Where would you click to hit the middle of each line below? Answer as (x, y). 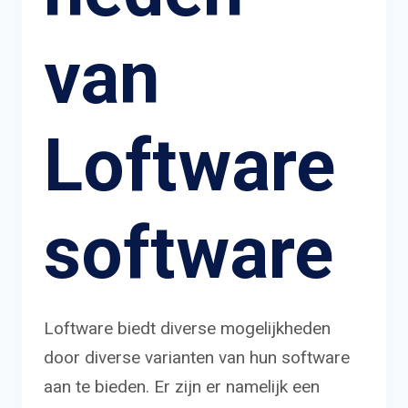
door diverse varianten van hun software (197, 357)
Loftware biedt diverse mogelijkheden (187, 328)
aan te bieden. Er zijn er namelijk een (182, 386)
